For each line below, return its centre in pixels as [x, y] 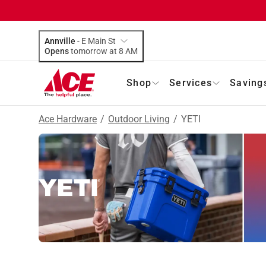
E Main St [99, 41]
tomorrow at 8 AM [132, 51]
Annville [60, 41]
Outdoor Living [139, 119]
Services [191, 83]
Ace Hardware [68, 119]
